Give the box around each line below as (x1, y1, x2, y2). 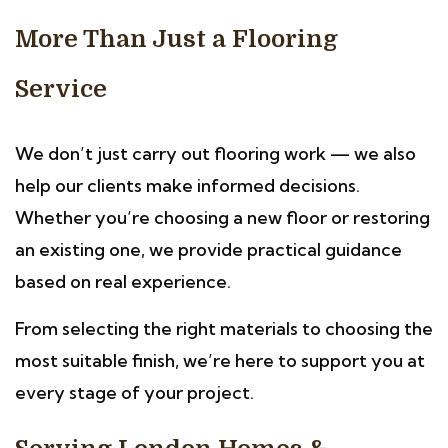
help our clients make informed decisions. (15, 174, 360, 197)
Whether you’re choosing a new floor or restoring (15, 206, 430, 229)
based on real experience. (15, 270, 231, 293)
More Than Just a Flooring (15, 25, 338, 53)
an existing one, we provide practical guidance (15, 238, 402, 261)
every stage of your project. (15, 381, 254, 404)
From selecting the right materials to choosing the (15, 317, 433, 340)
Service (15, 75, 107, 103)
